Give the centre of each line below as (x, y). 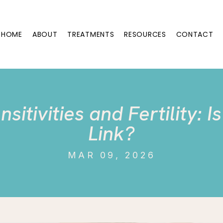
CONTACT (195, 34)
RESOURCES (145, 34)
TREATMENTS (91, 34)
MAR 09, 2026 (111, 155)
